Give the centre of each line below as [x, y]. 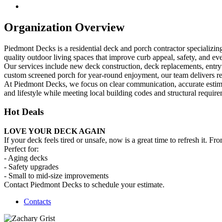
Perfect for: [21, 149]
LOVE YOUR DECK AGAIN [55, 131]
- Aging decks [26, 158]
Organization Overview [64, 27]
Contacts [37, 202]
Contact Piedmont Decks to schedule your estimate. [84, 185]
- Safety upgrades [31, 167]
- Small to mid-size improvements [56, 176]
